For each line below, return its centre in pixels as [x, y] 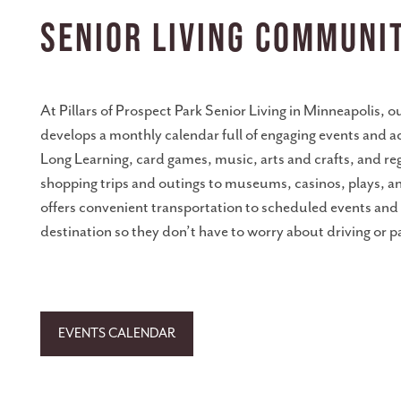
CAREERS [94, 68]
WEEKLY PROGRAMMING [144, 319]
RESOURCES [104, 256]
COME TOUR [105, 194]
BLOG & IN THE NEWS [132, 131]
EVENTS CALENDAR [117, 333]
